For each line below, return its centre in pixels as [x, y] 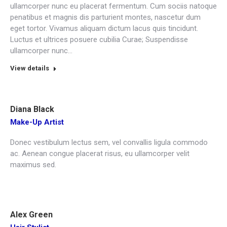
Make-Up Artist [37, 122]
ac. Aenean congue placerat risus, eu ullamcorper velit [100, 154]
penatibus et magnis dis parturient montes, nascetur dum [105, 17]
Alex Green [31, 215]
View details [30, 68]
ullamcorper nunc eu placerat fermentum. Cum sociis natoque [113, 6]
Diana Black [32, 109]
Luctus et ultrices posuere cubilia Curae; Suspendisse [99, 40]
